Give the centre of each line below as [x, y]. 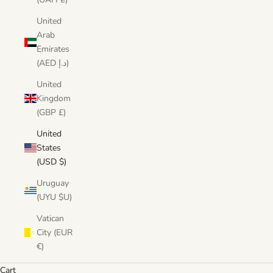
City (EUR [55, 232]
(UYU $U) [65, 197]
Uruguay [53, 183]
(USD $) [63, 162]
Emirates [53, 49]
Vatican [50, 218]
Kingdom [54, 98]
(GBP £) [62, 112]
